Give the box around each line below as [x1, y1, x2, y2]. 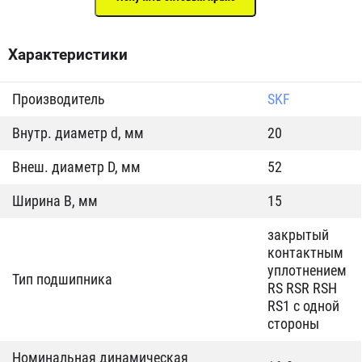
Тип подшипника [12, 271, 112, 288]
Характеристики [8, 45, 128, 64]
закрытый [267, 226, 329, 243]
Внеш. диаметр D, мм [12, 158, 141, 175]
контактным [267, 244, 343, 261]
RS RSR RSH [267, 280, 337, 297]
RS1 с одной [267, 297, 339, 314]
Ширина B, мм [12, 192, 98, 209]
